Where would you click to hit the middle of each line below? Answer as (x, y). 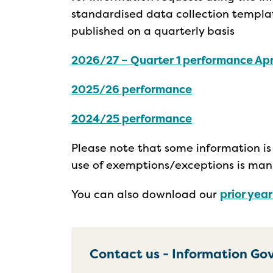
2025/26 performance (132, 89)
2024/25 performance (132, 119)
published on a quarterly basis (153, 31)
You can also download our (146, 194)
